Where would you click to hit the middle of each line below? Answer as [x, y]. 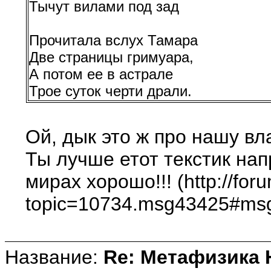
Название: [54, 257]
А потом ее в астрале [101, 74]
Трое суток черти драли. [111, 91]
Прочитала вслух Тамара [114, 40]
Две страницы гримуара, [112, 57]
